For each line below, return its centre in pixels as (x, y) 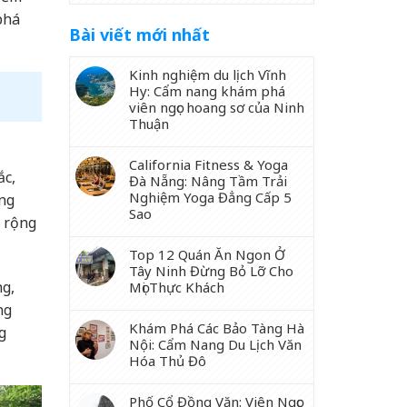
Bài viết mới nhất (139, 35)
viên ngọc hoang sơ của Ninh (217, 107)
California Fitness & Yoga (208, 164)
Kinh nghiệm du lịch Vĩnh (208, 74)
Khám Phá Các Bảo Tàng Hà (217, 328)
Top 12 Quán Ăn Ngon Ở (207, 254)
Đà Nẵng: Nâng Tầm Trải (208, 181)
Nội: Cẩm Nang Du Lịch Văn (215, 344)
